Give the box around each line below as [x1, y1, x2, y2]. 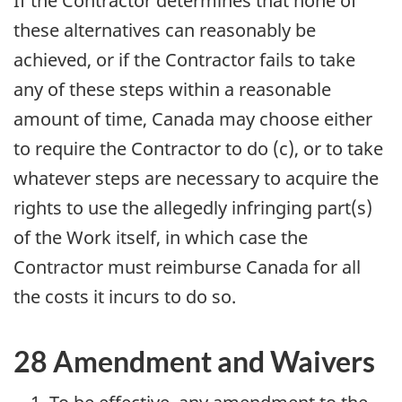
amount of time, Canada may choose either [13, 107, 372, 132]
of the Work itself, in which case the [13, 225, 308, 250]
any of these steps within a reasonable [13, 77, 331, 102]
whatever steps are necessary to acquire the [13, 166, 379, 191]
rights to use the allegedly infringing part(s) [13, 196, 372, 221]
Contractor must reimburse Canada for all [13, 255, 361, 280]
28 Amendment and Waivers [13, 344, 375, 380]
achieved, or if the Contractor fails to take [13, 48, 355, 73]
